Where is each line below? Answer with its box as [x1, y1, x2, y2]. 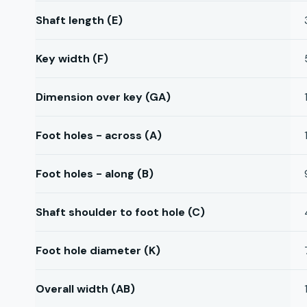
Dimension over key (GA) [36, 90, 171, 104]
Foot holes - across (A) [36, 128, 162, 143]
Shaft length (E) [36, 13, 123, 27]
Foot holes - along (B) [36, 167, 153, 181]
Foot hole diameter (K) [36, 243, 160, 258]
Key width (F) [36, 51, 108, 66]
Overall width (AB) [36, 282, 135, 296]
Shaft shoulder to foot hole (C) [36, 205, 205, 219]
